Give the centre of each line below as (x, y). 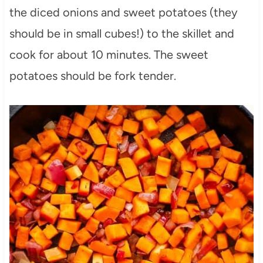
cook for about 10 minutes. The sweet (109, 55)
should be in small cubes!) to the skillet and (122, 34)
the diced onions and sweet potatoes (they (123, 13)
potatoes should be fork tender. (92, 76)
